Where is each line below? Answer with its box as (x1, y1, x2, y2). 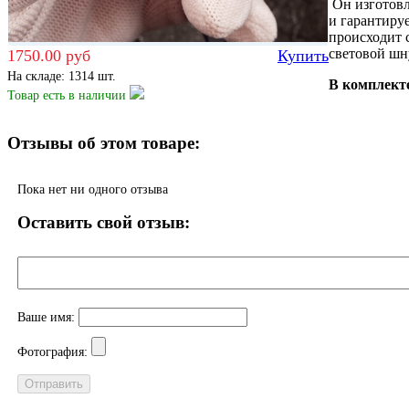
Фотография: (17, 344, 91, 359)
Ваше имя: (17, 309, 79, 324)
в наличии (68, 88, 126, 102)
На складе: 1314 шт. (7, 68, 116, 83)
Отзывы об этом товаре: (7, 132, 200, 152)
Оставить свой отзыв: (17, 212, 190, 232)
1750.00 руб (7, 46, 90, 65)
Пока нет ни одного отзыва (17, 182, 168, 196)
